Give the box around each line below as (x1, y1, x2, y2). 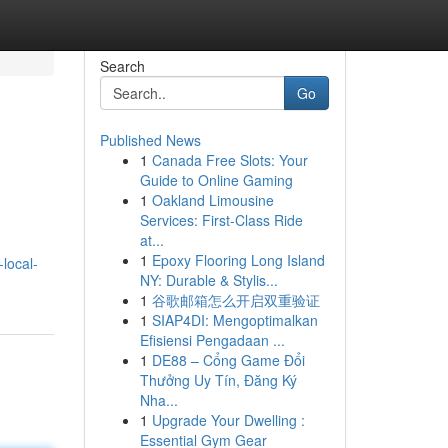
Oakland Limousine (151, 190, 274, 210)
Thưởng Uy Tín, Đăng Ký (139, 370, 297, 390)
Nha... (139, 390, 178, 410)
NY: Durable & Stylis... (139, 270, 278, 290)
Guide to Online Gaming (139, 170, 293, 190)
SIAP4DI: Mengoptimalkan (151, 310, 318, 330)
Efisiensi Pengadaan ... (139, 330, 285, 350)
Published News (99, 130, 201, 150)
